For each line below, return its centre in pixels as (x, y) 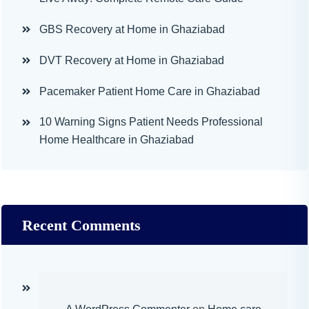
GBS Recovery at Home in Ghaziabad (132, 29)
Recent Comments (81, 225)
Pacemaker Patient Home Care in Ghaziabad (150, 91)
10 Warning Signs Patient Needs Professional (151, 122)
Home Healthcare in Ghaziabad (117, 140)
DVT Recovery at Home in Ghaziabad (132, 60)
